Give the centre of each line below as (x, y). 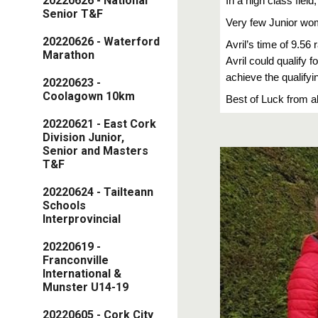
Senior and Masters (95, 151)
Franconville (76, 261)
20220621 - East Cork (99, 124)
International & (82, 274)
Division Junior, (83, 138)
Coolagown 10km (89, 97)
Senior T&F (73, 14)
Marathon (68, 55)
